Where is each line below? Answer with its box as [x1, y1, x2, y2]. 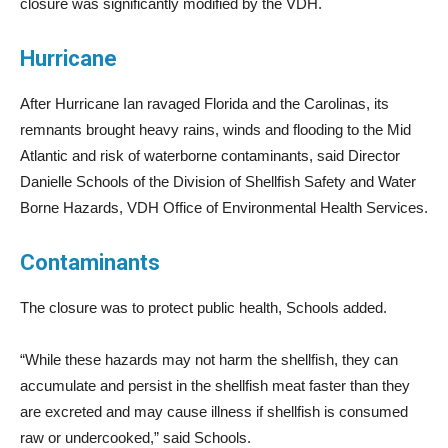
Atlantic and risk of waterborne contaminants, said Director [20, 146, 400, 164]
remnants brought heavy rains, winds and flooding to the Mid [20, 120, 411, 138]
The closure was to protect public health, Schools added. [20, 298, 387, 316]
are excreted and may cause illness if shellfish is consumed [20, 402, 408, 420]
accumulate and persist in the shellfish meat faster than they [20, 376, 410, 394]
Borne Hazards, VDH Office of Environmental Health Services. [20, 198, 428, 216]
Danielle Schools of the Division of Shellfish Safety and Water [20, 172, 416, 190]
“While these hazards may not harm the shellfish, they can [20, 350, 398, 368]
